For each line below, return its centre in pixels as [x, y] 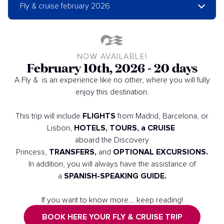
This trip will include [49, 116]
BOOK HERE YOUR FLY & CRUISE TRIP [112, 217]
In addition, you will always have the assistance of [112, 164]
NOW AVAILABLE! [112, 56]
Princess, [32, 152]
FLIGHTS [100, 116]
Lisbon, [60, 128]
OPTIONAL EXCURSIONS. [159, 152]
